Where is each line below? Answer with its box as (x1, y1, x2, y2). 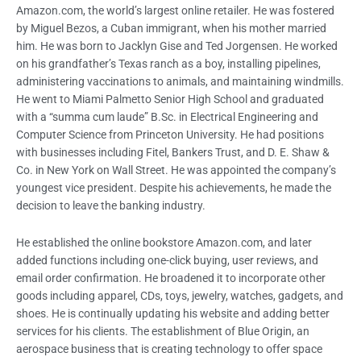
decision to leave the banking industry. (16, 199, 205, 213)
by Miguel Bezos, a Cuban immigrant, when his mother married (16, 22, 326, 35)
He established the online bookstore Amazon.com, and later (16, 236, 312, 250)
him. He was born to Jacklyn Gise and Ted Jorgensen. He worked (16, 39, 338, 53)
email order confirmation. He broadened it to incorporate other (16, 272, 326, 285)
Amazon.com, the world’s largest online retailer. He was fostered (16, 4, 334, 18)
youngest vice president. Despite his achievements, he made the (16, 181, 331, 195)
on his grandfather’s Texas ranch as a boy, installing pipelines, (16, 57, 321, 71)
